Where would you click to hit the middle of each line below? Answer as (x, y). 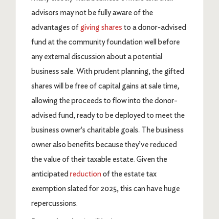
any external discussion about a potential (97, 56)
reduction (86, 174)
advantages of (56, 27)
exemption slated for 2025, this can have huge (106, 188)
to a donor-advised (154, 27)
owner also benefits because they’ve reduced (104, 144)
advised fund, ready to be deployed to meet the (108, 115)
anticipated (51, 174)
